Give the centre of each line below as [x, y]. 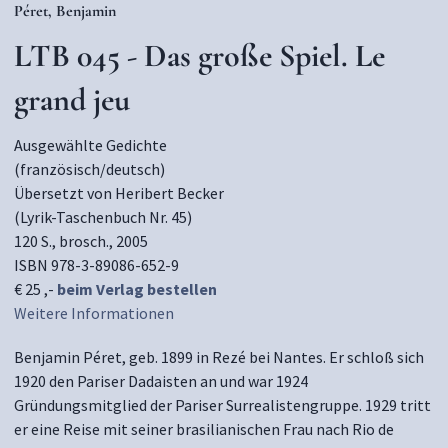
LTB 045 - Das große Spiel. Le [199, 55]
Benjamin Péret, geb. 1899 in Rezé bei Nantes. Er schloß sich [219, 357]
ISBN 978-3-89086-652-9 [96, 265]
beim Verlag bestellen [137, 289]
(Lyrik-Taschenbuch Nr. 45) [103, 217]
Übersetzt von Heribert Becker [119, 193]
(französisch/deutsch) [89, 169]
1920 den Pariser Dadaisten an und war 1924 [161, 381]
